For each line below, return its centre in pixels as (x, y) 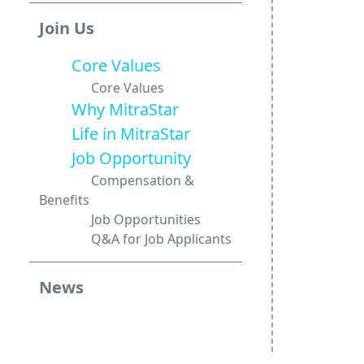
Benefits (64, 200)
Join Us (67, 28)
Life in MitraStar (115, 134)
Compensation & (117, 180)
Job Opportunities (120, 219)
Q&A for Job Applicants (135, 239)
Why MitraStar (109, 109)
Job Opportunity (115, 158)
